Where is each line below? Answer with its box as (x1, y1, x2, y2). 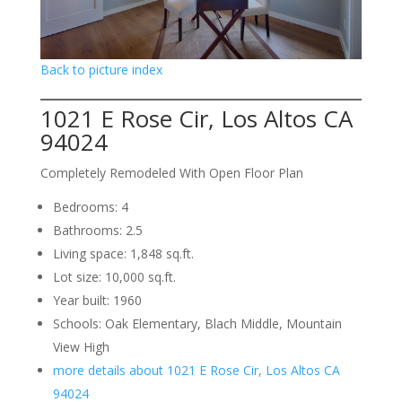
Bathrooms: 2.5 (52, 222, 143, 240)
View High (52, 338, 109, 356)
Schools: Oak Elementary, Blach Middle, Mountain (52, 315, 342, 333)
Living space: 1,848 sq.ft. (52, 245, 194, 263)
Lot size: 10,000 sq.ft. (52, 268, 176, 286)
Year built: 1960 (52, 292, 142, 310)
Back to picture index (39, 61, 162, 79)
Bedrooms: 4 (52, 198, 128, 216)
